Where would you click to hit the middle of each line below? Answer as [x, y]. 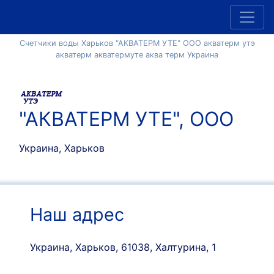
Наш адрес [77, 214]
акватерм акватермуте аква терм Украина [137, 55]
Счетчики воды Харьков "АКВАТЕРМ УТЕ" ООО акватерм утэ [137, 43]
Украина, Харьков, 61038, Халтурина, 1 [123, 247]
